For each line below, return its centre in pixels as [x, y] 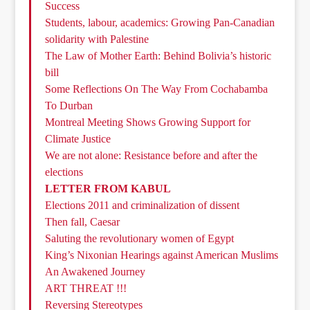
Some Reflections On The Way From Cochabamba [157, 89]
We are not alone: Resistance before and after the [152, 156]
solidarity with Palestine [97, 39]
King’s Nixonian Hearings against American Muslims [162, 255]
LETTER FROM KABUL [108, 189]
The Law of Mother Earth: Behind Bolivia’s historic [158, 56]
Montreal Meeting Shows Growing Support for [148, 122]
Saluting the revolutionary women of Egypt [140, 239]
